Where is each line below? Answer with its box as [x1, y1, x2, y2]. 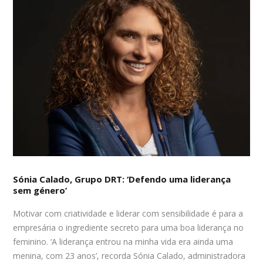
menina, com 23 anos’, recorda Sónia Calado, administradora [13, 250, 246, 262]
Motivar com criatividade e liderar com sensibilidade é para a [13, 208, 244, 220]
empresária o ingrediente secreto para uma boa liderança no [13, 222, 244, 234]
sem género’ [13, 184, 68, 197]
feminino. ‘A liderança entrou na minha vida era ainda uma [13, 236, 234, 248]
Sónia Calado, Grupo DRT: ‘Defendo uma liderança [13, 173, 231, 186]
